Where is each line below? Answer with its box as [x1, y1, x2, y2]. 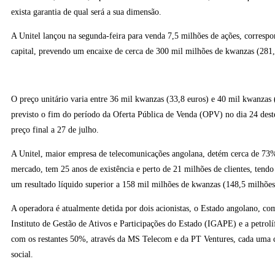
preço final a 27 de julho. [11, 125, 99, 134]
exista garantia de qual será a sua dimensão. [11, 7, 161, 17]
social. [11, 250, 33, 259]
